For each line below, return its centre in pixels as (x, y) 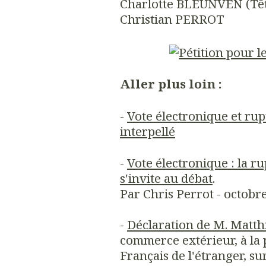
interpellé (148, 131)
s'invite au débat (166, 178)
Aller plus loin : (171, 84)
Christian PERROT (172, 19)
